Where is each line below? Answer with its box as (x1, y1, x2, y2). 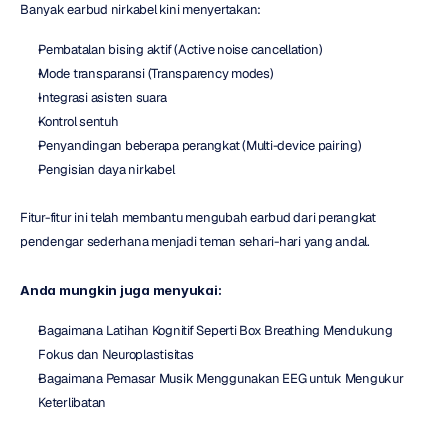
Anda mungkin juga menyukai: (20, 281, 222, 298)
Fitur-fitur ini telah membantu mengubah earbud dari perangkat (20, 208, 376, 226)
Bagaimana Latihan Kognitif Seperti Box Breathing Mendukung (38, 321, 393, 339)
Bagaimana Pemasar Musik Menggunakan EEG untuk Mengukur (38, 369, 404, 387)
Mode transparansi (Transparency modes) (38, 64, 274, 82)
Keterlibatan (38, 393, 106, 411)
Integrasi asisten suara (38, 88, 167, 106)
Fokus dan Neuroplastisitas (38, 345, 194, 363)
